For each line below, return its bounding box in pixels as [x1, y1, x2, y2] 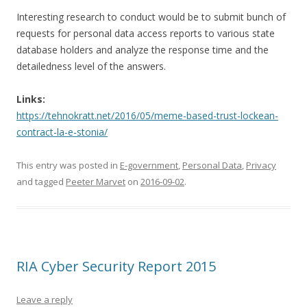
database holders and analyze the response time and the [16, 42, 269, 56]
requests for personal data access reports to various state [16, 26, 275, 40]
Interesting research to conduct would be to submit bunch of [16, 10, 286, 23]
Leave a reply [16, 293, 73, 306]
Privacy [246, 158, 276, 171]
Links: [16, 92, 45, 106]
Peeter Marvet [66, 175, 125, 188]
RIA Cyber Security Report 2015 [16, 256, 216, 275]
